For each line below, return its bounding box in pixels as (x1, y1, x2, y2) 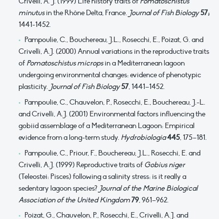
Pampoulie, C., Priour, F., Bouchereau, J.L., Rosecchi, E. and (24, 148, 200, 157)
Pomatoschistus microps (26, 59, 103, 68)
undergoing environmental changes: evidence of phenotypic (19, 70, 201, 80)
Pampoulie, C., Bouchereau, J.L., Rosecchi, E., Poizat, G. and (24, 35, 203, 44)
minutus (19, 8, 44, 17)
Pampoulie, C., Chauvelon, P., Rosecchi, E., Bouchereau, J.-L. (24, 97, 205, 107)
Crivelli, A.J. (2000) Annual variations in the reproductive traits (19, 47, 209, 56)
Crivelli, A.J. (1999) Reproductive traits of (19, 160, 144, 169)
